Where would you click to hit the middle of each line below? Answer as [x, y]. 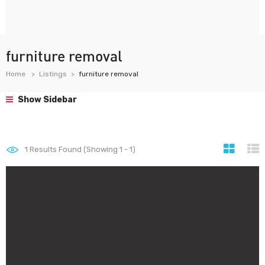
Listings [53, 74]
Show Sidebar [46, 100]
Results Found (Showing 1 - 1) [82, 149]
